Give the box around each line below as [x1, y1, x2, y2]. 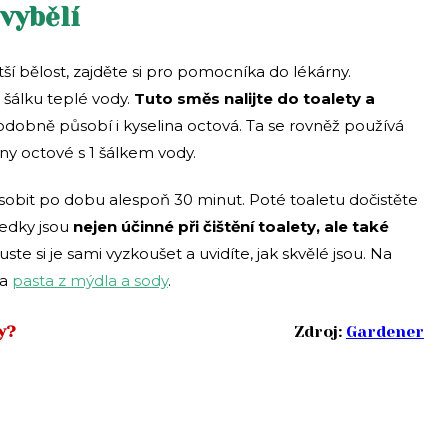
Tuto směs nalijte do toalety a [134, 88, 375, 108]
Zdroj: [294, 321, 346, 341]
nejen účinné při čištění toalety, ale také [73, 216, 389, 236]
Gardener [346, 321, 424, 341]
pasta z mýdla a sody [12, 270, 168, 290]
